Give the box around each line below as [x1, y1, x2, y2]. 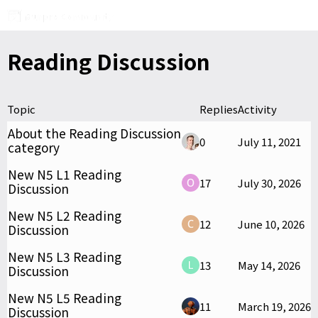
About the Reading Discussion [8, 124, 181, 142]
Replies [199, 101, 238, 116]
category [8, 138, 60, 156]
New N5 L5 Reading [8, 288, 121, 307]
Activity [238, 101, 277, 116]
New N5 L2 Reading [8, 206, 121, 224]
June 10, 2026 [238, 216, 305, 231]
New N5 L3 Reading [8, 247, 121, 265]
